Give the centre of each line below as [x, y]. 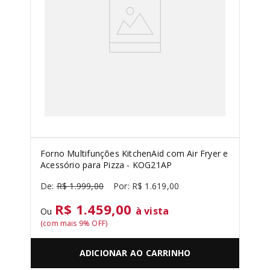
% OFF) [96, 223]
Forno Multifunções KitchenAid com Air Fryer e [134, 153]
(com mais [60, 223]
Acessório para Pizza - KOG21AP [106, 165]
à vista [152, 211]
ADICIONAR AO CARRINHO [135, 253]
